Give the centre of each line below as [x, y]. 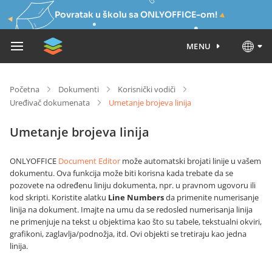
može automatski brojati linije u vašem [191, 161]
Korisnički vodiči [147, 89]
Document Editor [89, 161]
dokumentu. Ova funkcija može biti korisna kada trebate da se [121, 173]
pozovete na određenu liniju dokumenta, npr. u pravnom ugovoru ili [133, 185]
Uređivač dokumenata [50, 103]
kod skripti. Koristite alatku [59, 197]
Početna [25, 89]
